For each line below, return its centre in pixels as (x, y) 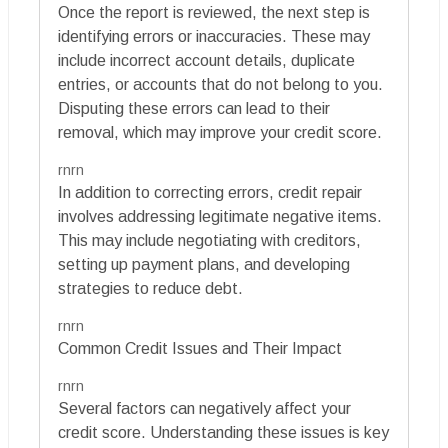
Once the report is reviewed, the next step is (214, 13)
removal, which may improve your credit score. (220, 133)
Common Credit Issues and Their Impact (200, 349)
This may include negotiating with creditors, (209, 241)
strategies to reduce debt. (150, 289)
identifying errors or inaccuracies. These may (214, 37)
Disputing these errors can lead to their (194, 109)
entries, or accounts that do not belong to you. (220, 85)
